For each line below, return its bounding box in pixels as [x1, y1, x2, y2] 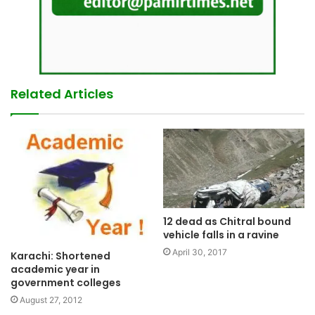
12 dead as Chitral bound [163, 214, 291, 229]
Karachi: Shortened [11, 249, 110, 264]
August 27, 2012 [20, 295, 82, 306]
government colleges [11, 276, 121, 290]
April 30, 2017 [172, 246, 227, 257]
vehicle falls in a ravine [163, 227, 279, 242]
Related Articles [11, 84, 113, 103]
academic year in [11, 262, 100, 277]
